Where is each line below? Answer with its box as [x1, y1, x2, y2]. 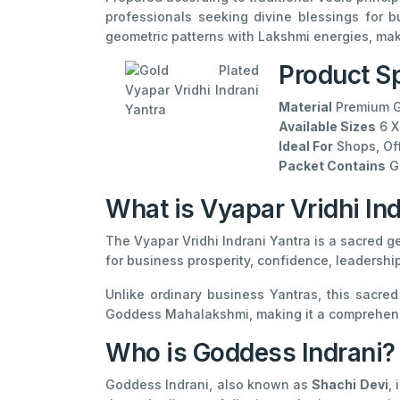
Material [279, 98, 332, 114]
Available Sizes [279, 118, 376, 134]
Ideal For [279, 137, 333, 154]
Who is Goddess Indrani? [105, 337, 396, 368]
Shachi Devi [312, 376, 388, 392]
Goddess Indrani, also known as [105, 376, 312, 392]
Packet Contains [279, 157, 386, 173]
